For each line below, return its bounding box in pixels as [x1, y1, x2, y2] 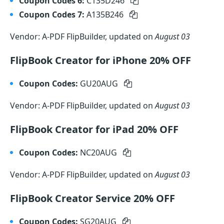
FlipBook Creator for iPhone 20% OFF [10, 53, 191, 67]
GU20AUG [80, 78, 120, 89]
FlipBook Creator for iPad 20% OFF [10, 122, 178, 136]
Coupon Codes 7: [19, 9, 84, 20]
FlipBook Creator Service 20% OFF [10, 191, 175, 205]
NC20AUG [80, 147, 119, 158]
